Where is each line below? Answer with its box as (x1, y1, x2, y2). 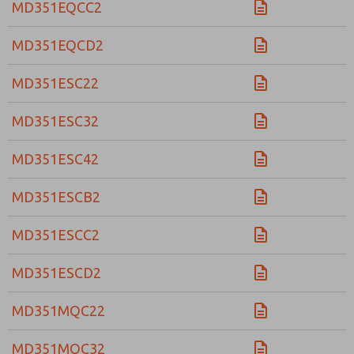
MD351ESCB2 (12, 189, 100, 205)
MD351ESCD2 (12, 265, 101, 281)
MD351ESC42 (12, 151, 99, 167)
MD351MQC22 (12, 303, 105, 318)
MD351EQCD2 (12, 37, 104, 53)
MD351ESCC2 (12, 227, 100, 243)
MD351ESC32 (12, 113, 99, 129)
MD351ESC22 (12, 75, 99, 91)
